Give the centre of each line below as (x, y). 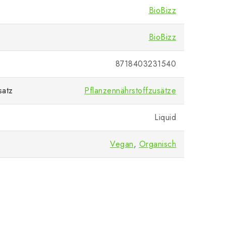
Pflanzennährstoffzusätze (130, 91)
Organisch (157, 144)
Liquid (165, 117)
